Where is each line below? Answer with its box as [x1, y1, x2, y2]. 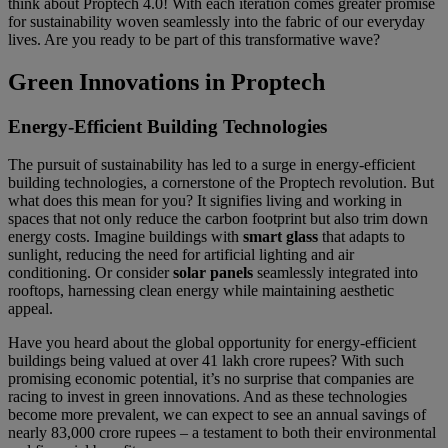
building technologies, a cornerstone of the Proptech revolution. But [8, 174, 434, 192]
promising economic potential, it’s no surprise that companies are [8, 370, 414, 388]
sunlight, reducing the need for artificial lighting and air [8, 246, 354, 264]
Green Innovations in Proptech [8, 68, 325, 95]
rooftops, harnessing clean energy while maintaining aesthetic [8, 282, 394, 300]
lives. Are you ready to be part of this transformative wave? [8, 30, 380, 48]
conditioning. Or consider [8, 264, 173, 282]
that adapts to [318, 228, 405, 246]
